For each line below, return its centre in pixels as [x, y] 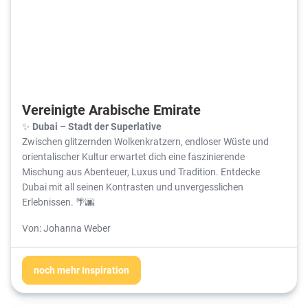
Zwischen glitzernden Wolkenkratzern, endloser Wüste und [145, 141]
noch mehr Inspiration [81, 269]
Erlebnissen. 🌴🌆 [58, 201]
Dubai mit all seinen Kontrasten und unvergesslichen [133, 186]
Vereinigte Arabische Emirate [111, 109]
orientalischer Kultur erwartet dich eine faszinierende [133, 156]
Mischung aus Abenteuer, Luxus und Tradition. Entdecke [141, 171]
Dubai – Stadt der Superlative [97, 126]
